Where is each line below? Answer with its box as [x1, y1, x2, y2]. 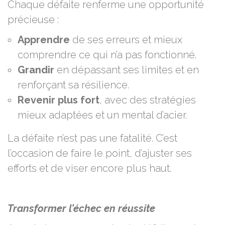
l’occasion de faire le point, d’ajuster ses [8, 147, 192, 159]
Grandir [18, 63, 54, 76]
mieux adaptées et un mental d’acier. [18, 108, 187, 121]
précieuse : [8, 13, 59, 26]
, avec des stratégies [99, 93, 196, 106]
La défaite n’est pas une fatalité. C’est [8, 132, 177, 144]
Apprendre [18, 33, 70, 46]
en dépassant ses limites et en [54, 63, 199, 76]
